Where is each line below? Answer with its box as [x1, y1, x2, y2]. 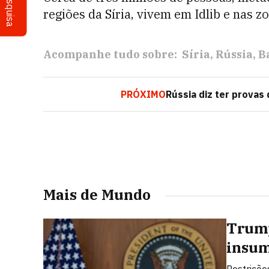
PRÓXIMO [121, 88, 166, 100]
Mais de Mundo [43, 185, 151, 204]
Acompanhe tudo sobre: [43, 47, 177, 61]
